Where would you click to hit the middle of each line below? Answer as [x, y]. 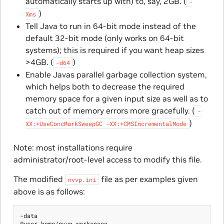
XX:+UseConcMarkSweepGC [64, 124]
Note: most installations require [73, 148]
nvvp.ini [82, 180]
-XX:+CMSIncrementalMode [146, 124]
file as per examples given [148, 179]
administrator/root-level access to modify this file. [107, 160]
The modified [39, 179]
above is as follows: [49, 192]
